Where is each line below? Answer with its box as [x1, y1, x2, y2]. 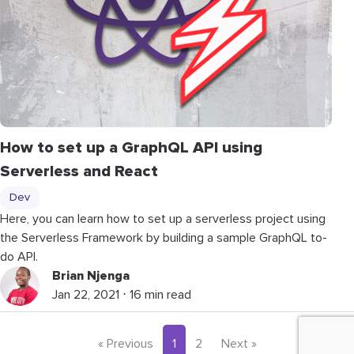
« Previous [97, 337, 153, 350]
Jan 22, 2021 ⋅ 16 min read [52, 288, 191, 301]
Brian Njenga [52, 267, 130, 284]
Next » [220, 337, 257, 350]
